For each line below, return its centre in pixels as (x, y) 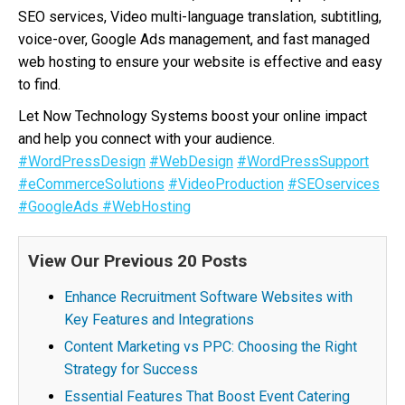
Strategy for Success (131, 369)
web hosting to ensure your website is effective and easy (200, 62)
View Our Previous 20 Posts (137, 261)
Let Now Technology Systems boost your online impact (193, 116)
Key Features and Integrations (159, 320)
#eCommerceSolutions (91, 184)
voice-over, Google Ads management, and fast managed (194, 39)
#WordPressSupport (303, 161)
